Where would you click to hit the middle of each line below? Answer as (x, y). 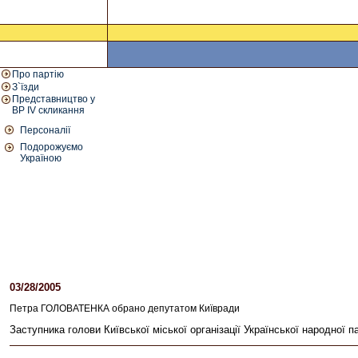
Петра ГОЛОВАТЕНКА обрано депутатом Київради (125, 308)
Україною (41, 158)
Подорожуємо (52, 147)
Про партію (38, 74)
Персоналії (45, 130)
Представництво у (54, 99)
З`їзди (26, 87)
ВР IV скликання (48, 110)
